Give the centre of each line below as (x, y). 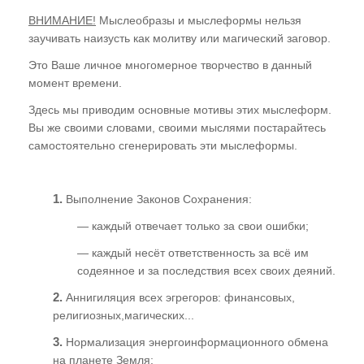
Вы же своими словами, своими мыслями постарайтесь (177, 127)
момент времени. (75, 82)
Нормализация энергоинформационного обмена (195, 342)
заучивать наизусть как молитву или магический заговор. (180, 38)
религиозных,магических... (123, 315)
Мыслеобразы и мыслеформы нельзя (199, 20)
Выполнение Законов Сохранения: (157, 199)
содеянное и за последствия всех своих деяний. (206, 270)
